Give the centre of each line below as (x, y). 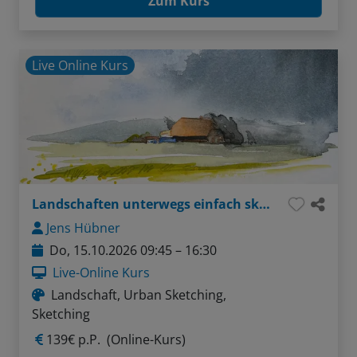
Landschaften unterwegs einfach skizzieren (265, 204)
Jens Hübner (83, 228)
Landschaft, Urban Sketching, (139, 294)
